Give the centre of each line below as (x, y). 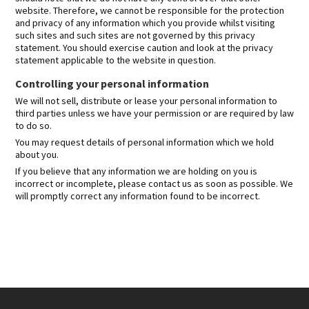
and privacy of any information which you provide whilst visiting (145, 23)
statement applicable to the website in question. (116, 60)
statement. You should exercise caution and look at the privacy (144, 48)
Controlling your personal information (112, 83)
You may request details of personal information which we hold (144, 142)
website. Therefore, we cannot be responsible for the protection (150, 10)
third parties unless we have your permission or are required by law (154, 113)
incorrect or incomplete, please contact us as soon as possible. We (154, 183)
